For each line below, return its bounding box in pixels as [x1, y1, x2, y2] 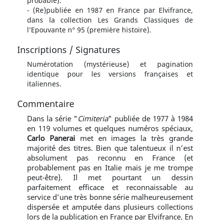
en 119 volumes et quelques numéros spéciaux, [27, 123, 193, 133]
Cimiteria [78, 113, 108, 123]
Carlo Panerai [27, 133, 75, 143]
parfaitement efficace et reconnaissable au [27, 182, 193, 192]
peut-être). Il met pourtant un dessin [27, 172, 193, 182]
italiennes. [27, 79, 61, 88]
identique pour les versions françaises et [27, 69, 193, 79]
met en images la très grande [75, 133, 193, 143]
